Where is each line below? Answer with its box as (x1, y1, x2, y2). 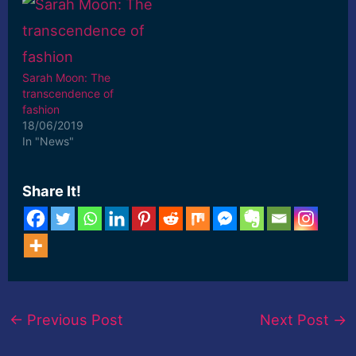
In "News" (22, 134, 75, 148)
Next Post (260, 311, 334, 329)
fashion (22, 103, 60, 116)
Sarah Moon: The (22, 71, 111, 84)
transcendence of (22, 87, 114, 100)
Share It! (22, 182, 82, 200)
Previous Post (22, 311, 123, 329)
